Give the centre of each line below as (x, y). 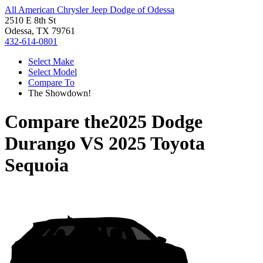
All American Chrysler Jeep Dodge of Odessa (90, 10)
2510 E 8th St (30, 20)
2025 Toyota (157, 144)
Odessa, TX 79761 (40, 31)
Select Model (53, 72)
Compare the (57, 122)
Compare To (51, 82)
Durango (40, 144)
